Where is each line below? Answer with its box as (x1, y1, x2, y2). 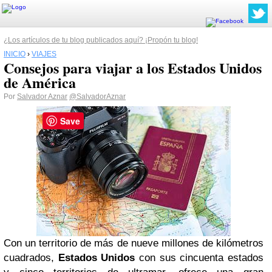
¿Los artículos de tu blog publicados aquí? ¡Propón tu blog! (4, 36, 198, 44)
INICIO (4, 50, 25, 58)
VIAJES (32, 50, 56, 58)
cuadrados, (4, 252, 58, 263)
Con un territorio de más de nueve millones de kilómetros (4, 237, 263, 249)
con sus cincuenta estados (135, 252, 264, 263)
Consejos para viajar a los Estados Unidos (4, 57, 262, 78)
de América (4, 72, 76, 93)
